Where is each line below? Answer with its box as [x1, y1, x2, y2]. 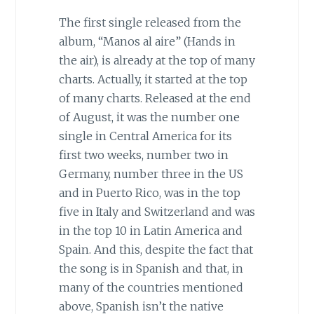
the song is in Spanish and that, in [58, 261, 243, 275]
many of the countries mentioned [58, 280, 243, 294]
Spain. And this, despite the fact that [58, 242, 253, 257]
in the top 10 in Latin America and [58, 223, 243, 238]
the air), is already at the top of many [58, 53, 255, 67]
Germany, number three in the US [58, 166, 243, 181]
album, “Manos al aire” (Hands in [58, 34, 235, 48]
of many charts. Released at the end [58, 90, 251, 105]
